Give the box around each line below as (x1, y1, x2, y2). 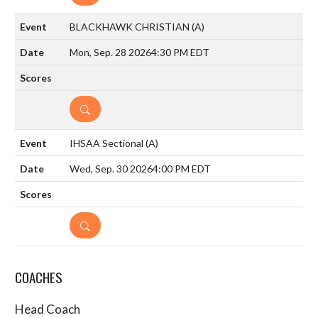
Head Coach (15, 301, 80, 317)
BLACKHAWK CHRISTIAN (70, 20, 192, 33)
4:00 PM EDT (153, 162, 211, 175)
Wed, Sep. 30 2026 (70, 162, 153, 175)
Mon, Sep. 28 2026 (70, 45, 151, 58)
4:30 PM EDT (151, 45, 209, 58)
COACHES (15, 266, 62, 287)
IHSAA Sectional (70, 136, 146, 149)
